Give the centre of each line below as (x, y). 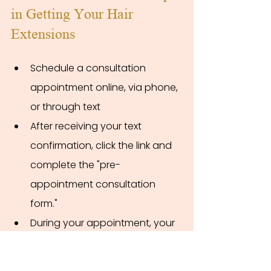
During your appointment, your (104, 223)
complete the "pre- (75, 165)
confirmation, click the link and (102, 145)
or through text (65, 106)
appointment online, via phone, (105, 87)
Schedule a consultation (89, 68)
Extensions (43, 34)
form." (44, 203)
